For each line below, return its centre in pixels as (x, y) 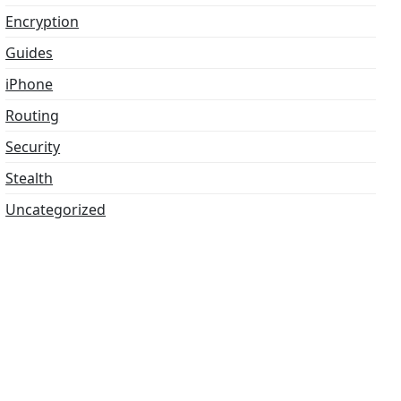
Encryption (43, 22)
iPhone (30, 85)
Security (33, 147)
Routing (33, 116)
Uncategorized (56, 210)
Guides (30, 53)
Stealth (30, 179)
